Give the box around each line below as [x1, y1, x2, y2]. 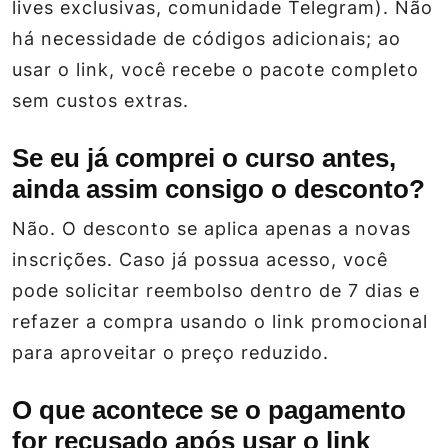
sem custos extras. [12, 89, 189, 111]
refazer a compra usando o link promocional [12, 310, 428, 332]
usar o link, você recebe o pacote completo [12, 58, 419, 80]
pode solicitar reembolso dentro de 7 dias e [12, 279, 420, 301]
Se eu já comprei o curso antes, [12, 142, 396, 173]
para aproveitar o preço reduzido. [12, 341, 329, 363]
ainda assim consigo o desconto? [12, 173, 425, 204]
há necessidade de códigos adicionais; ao [12, 27, 401, 49]
